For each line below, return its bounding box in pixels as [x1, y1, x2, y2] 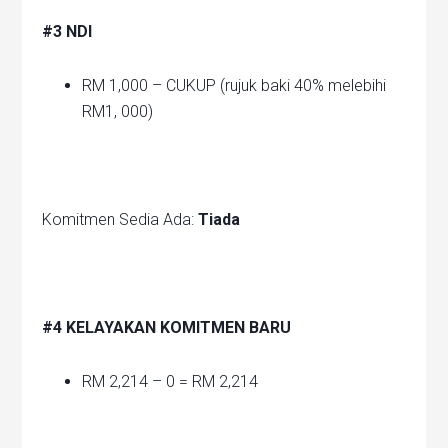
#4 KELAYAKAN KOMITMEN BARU [42, 318, 292, 338]
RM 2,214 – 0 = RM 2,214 [82, 372, 259, 392]
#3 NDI [42, 22, 93, 42]
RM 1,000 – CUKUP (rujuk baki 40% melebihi [82, 76, 387, 96]
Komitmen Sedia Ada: [42, 210, 199, 230]
